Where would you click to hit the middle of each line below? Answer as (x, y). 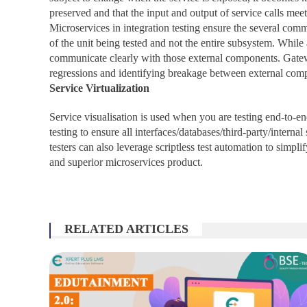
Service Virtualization (99, 88)
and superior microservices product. (126, 162)
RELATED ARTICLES (126, 229)
